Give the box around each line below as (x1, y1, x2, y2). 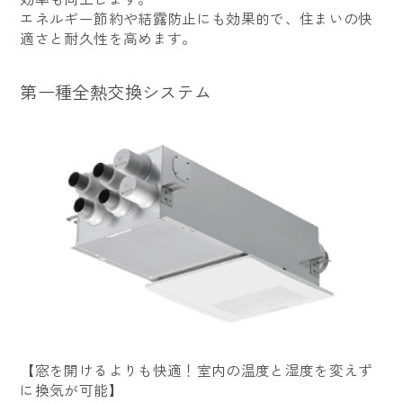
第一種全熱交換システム (20, 78, 212, 104)
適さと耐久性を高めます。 (20, 28, 197, 49)
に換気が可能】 (20, 379, 123, 400)
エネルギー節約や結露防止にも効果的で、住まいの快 (20, 8, 373, 30)
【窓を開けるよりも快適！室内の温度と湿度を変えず (20, 359, 373, 381)
